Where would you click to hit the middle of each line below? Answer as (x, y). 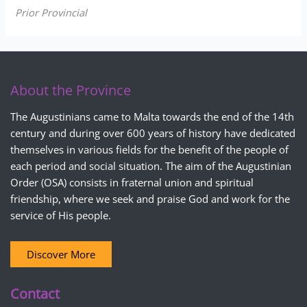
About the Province (71, 90)
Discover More (61, 254)
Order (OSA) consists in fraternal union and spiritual (132, 183)
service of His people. (61, 216)
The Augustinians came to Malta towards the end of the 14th (152, 117)
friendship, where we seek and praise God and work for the (150, 199)
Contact (35, 294)
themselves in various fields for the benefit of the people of (149, 150)
